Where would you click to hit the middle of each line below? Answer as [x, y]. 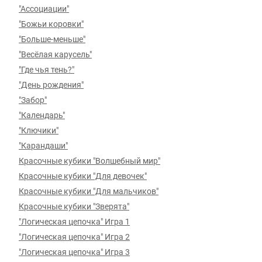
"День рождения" [51, 85]
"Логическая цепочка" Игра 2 [74, 237]
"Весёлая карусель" [55, 54]
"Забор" [33, 100]
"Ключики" [39, 130]
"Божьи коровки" [51, 24]
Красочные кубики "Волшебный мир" [89, 161]
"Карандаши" [43, 146]
